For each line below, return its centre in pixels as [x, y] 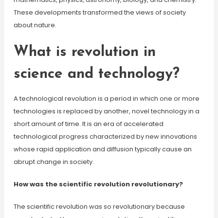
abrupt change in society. [54, 162]
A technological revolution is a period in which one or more [106, 99]
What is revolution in [84, 52]
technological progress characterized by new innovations [105, 136]
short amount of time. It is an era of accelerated [88, 124]
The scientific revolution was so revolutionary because [99, 207]
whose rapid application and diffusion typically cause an [102, 149]
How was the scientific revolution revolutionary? [98, 184]
